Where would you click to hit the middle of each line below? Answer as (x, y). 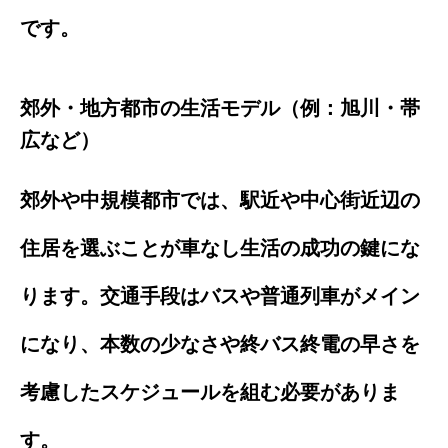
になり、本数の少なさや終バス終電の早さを (220, 343)
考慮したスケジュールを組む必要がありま (210, 391)
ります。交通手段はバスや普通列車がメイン (220, 295)
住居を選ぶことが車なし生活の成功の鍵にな (220, 247)
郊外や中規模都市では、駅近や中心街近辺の (220, 199)
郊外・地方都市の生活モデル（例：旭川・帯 (220, 107)
